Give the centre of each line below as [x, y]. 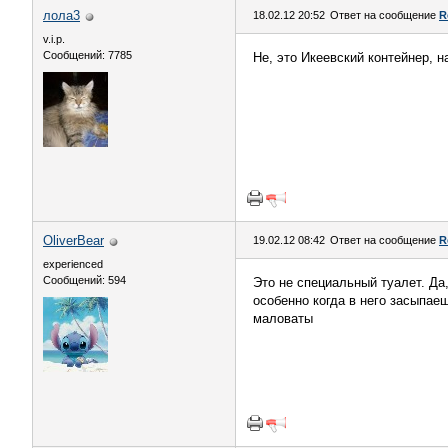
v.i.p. [54, 39]
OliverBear [73, 240]
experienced [73, 264]
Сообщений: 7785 [87, 55]
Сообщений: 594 [84, 280]
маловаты [283, 318]
